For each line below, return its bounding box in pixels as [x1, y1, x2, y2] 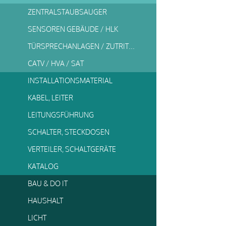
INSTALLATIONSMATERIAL [28, 76, 112, 85]
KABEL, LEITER [28, 93, 73, 102]
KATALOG [28, 162, 59, 171]
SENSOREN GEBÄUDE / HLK [28, 25, 118, 33]
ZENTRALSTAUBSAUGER [28, 8, 107, 16]
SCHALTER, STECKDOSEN [28, 128, 109, 136]
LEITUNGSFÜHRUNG [28, 110, 94, 119]
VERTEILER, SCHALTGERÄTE [28, 145, 116, 153]
